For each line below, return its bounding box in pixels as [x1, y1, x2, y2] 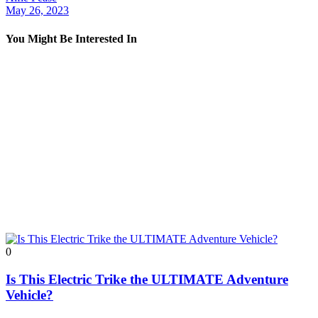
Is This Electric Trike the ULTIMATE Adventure [6, 271, 288, 287]
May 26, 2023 [6, 4, 69, 17]
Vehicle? [6, 287, 53, 302]
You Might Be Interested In [6, 32, 137, 45]
